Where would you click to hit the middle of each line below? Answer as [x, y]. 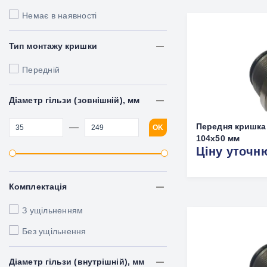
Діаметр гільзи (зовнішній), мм [74, 100]
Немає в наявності [60, 15]
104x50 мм [218, 138]
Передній [41, 70]
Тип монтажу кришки [53, 46]
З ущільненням [53, 210]
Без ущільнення [54, 231]
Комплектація [38, 187]
